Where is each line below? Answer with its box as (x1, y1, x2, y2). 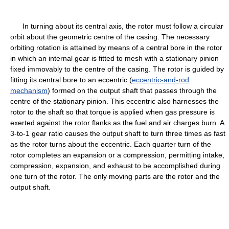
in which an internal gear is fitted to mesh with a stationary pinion (10, 54, 219, 62)
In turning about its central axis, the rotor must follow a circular (10, 22, 223, 30)
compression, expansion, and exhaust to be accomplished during (10, 162, 220, 170)
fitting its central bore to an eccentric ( (10, 76, 132, 84)
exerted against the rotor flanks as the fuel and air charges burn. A (10, 119, 224, 127)
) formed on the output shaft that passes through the (48, 86, 217, 95)
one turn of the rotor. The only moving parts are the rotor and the (10, 172, 220, 180)
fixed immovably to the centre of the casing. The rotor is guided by (10, 65, 224, 73)
